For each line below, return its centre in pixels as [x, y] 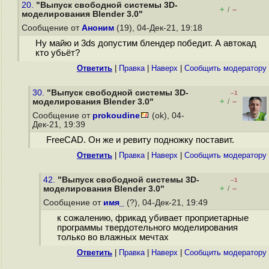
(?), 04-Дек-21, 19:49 [167, 203]
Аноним [98, 28]
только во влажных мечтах [113, 237]
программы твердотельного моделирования [147, 228]
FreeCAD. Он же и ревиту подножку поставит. [140, 140]
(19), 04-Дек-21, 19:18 [159, 28]
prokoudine [116, 116]
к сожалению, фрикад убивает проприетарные [153, 218]
